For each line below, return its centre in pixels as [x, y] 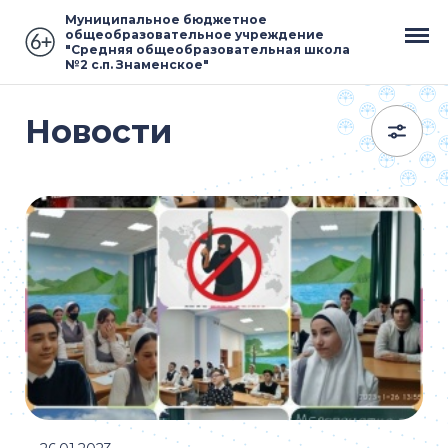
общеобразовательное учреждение [194, 34]
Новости [98, 131]
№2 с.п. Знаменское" [137, 64]
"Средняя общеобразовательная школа [207, 49]
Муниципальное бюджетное [166, 19]
